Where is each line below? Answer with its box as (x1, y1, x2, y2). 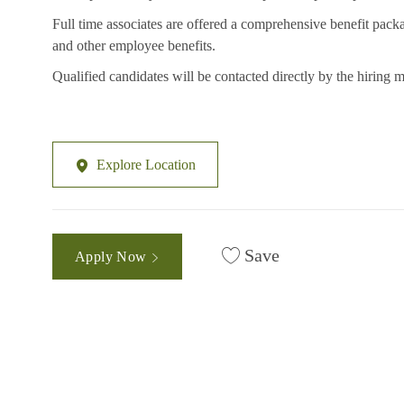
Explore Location (96, 157, 196, 173)
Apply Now (75, 248, 151, 264)
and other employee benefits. (52, 38, 216, 54)
